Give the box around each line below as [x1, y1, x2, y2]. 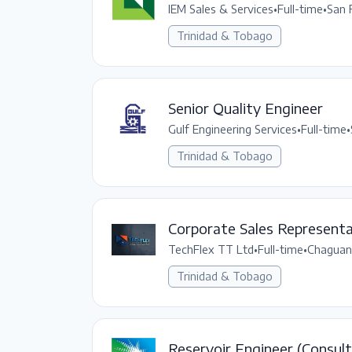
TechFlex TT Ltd [168, 242, 254, 256]
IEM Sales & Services [168, 2, 273, 16]
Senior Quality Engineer [168, 98, 323, 117]
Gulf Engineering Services [168, 122, 297, 136]
